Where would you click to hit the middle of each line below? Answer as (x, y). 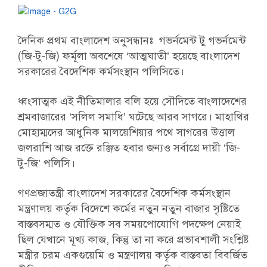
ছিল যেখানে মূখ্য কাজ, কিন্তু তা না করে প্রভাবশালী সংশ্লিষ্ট (133, 240)
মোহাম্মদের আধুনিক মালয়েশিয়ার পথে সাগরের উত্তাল (126, 132)
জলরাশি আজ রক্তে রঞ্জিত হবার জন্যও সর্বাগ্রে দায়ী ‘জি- (129, 148)
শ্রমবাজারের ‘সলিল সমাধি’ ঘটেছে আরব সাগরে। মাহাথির (133, 117)
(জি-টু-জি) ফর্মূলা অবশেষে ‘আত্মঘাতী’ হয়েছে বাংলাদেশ (128, 56)
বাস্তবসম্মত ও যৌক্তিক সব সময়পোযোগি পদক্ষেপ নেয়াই (129, 224)
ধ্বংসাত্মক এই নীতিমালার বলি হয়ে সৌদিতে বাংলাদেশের (132, 101)
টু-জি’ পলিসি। (46, 163)
